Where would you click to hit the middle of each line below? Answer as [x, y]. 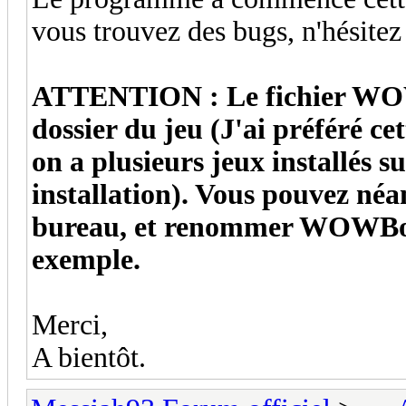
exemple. [86, 259]
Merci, [70, 324]
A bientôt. [89, 357]
